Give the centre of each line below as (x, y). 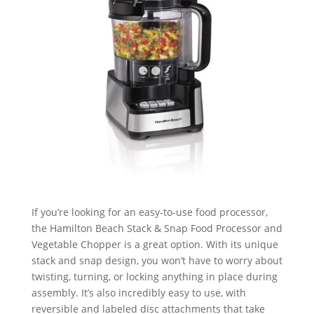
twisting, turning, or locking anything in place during (154, 277)
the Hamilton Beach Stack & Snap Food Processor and (157, 228)
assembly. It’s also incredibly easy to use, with (138, 293)
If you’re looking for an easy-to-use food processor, (149, 212)
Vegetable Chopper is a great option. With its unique (155, 245)
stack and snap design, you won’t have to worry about (157, 261)
